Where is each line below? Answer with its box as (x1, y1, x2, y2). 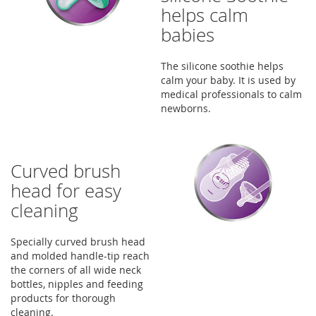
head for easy (11, 178, 121, 203)
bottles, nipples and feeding (11, 277, 143, 291)
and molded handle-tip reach (11, 249, 150, 262)
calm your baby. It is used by (161, 73, 296, 87)
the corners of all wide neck (11, 263, 141, 276)
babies (161, 23, 215, 47)
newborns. (161, 102, 212, 115)
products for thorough (11, 291, 116, 305)
